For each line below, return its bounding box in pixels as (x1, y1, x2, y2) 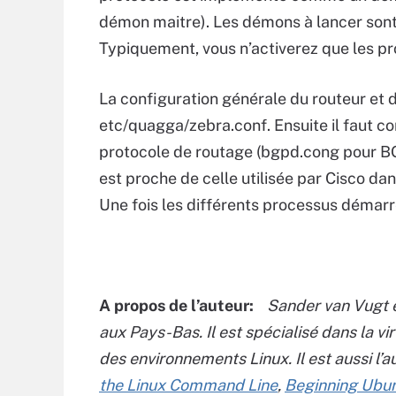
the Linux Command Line (99, 376, 278, 394)
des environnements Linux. (99, 349, 292, 368)
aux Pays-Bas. (99, 323, 206, 341)
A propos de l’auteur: (99, 296, 257, 315)
